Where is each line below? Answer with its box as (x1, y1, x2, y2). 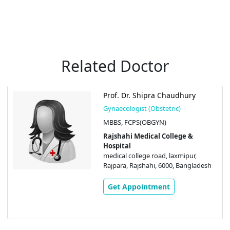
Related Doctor (61, 55, 169, 77)
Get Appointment (107, 182, 170, 192)
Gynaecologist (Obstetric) (103, 104, 181, 113)
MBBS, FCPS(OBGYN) (103, 118, 166, 127)
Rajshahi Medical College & (103, 131, 193, 141)
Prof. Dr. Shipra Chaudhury (103, 90, 196, 101)
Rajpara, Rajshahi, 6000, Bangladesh (103, 161, 212, 170)
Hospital (103, 141, 131, 151)
